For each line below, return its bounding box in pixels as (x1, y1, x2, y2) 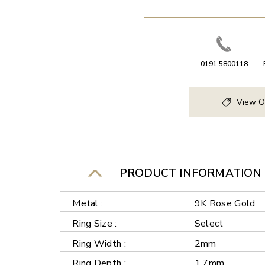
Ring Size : (72, 216, 117, 230)
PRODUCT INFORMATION (113, 165, 262, 181)
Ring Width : (72, 237, 126, 250)
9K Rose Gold (194, 196, 256, 210)
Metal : (72, 196, 104, 210)
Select (194, 216, 224, 230)
